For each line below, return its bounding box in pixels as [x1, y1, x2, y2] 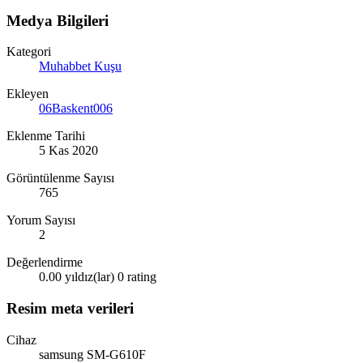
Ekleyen [6, 87, 49, 101]
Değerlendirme [6, 255, 83, 270]
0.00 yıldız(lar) [39, 270, 114, 284]
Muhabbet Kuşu [39, 59, 122, 74]
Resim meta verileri [6, 300, 134, 318]
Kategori [6, 45, 51, 59]
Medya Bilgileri [6, 11, 109, 29]
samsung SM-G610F [39, 347, 146, 361]
